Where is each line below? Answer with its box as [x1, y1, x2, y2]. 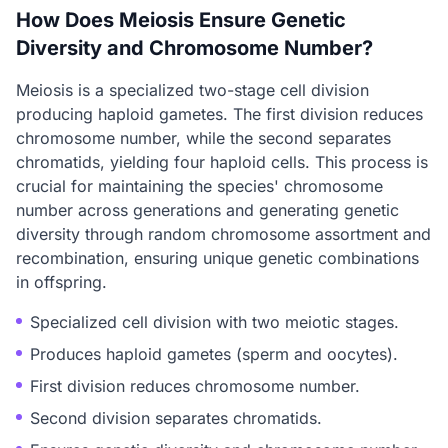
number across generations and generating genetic [16, 200, 399, 220]
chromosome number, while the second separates [16, 128, 391, 148]
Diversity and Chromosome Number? [16, 36, 373, 60]
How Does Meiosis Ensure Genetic [16, 8, 346, 32]
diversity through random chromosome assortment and [16, 224, 431, 244]
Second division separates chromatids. [30, 408, 322, 428]
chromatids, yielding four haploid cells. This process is [16, 152, 428, 172]
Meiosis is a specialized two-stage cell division [16, 80, 369, 100]
